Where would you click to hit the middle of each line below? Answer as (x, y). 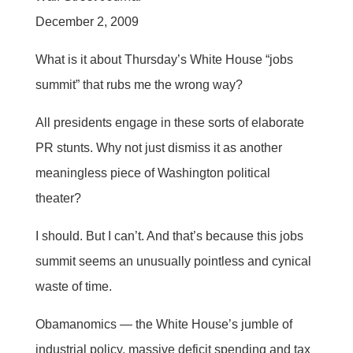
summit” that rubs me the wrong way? (139, 84)
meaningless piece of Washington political (152, 173)
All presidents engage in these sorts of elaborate (169, 122)
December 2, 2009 (87, 21)
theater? (58, 198)
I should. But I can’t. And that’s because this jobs (169, 236)
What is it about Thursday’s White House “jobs (164, 59)
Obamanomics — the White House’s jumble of (163, 324)
